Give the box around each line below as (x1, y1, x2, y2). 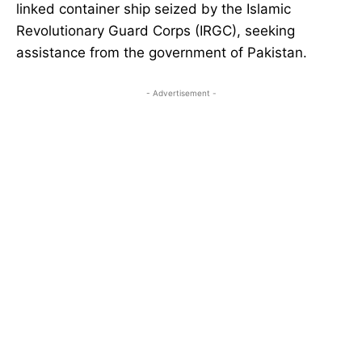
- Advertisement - (145, 88, 217, 99)
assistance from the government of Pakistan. (16, 44, 307, 61)
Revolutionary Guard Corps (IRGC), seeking (16, 23, 295, 40)
